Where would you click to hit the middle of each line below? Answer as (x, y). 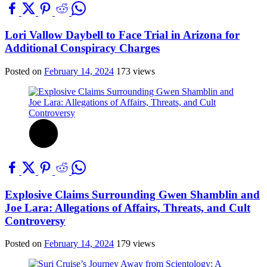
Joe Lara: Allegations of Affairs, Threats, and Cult (128, 207)
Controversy (35, 221)
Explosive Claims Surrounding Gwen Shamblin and (132, 194)
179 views (136, 244)
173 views (136, 72)
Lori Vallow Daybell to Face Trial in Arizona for (122, 35)
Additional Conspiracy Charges (82, 48)
